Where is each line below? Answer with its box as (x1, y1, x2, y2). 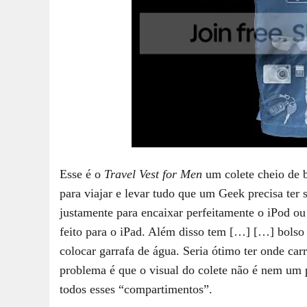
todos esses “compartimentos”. (60, 282, 212, 296)
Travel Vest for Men (104, 167, 202, 181)
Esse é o (60, 167, 104, 181)
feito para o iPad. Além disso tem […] (60, 224, 250, 238)
